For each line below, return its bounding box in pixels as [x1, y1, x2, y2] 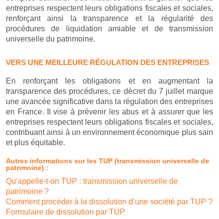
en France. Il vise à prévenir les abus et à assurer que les [6, 108, 213, 116]
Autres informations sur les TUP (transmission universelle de [6, 157, 209, 165]
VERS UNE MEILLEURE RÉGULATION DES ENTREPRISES [6, 58, 209, 66]
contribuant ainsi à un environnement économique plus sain [6, 128, 213, 136]
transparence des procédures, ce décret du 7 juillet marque [6, 87, 213, 95]
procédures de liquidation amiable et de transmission [6, 24, 213, 33]
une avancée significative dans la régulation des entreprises [6, 97, 213, 106]
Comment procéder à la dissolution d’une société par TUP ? [6, 197, 213, 206]
